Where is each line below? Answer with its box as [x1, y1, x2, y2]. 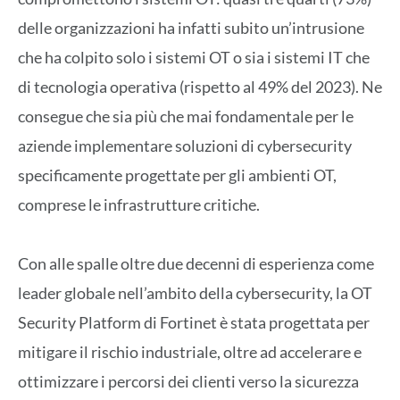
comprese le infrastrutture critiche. [18, 194, 260, 214]
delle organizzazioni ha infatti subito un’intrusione [18, 17, 364, 37]
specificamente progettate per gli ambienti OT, [18, 164, 337, 185]
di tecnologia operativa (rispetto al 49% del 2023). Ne [18, 76, 382, 96]
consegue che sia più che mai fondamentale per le [18, 105, 354, 126]
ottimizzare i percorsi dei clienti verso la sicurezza [18, 371, 359, 392]
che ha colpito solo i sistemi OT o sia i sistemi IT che [18, 46, 370, 67]
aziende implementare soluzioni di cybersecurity [18, 135, 352, 155]
